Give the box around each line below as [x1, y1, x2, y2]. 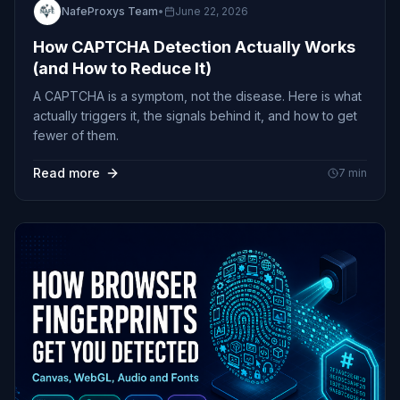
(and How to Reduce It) [33, 58, 212, 78]
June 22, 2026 [175, 4, 248, 18]
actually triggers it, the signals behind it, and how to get [33, 107, 357, 123]
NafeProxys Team [62, 4, 158, 18]
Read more [33, 164, 100, 180]
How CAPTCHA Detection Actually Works [33, 37, 355, 56]
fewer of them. [33, 127, 119, 143]
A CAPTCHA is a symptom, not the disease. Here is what [33, 87, 362, 104]
